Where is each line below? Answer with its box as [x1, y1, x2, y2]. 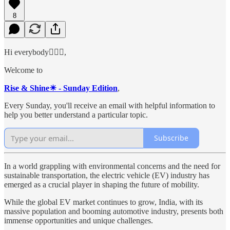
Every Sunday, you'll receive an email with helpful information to [4, 101, 215, 110]
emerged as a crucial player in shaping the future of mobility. [4, 180, 199, 189]
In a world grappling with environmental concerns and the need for [4, 161, 220, 170]
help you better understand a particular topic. [4, 110, 148, 119]
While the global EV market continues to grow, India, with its [4, 197, 203, 206]
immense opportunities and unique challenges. [4, 216, 153, 225]
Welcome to [4, 65, 43, 74]
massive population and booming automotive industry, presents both [4, 206, 223, 216]
